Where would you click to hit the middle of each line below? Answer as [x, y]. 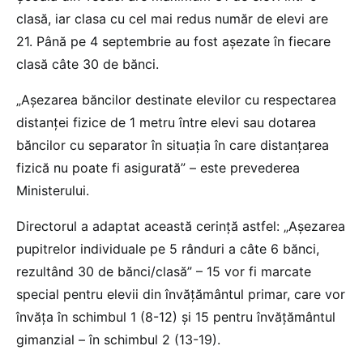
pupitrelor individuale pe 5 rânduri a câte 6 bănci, [168, 249]
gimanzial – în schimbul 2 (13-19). [118, 340]
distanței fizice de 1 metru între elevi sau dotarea [166, 123]
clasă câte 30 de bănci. [88, 64]
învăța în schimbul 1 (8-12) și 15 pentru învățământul [176, 317]
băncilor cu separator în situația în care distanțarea [173, 145]
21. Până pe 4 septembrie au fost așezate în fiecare [173, 42]
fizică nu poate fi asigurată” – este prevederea [158, 168]
